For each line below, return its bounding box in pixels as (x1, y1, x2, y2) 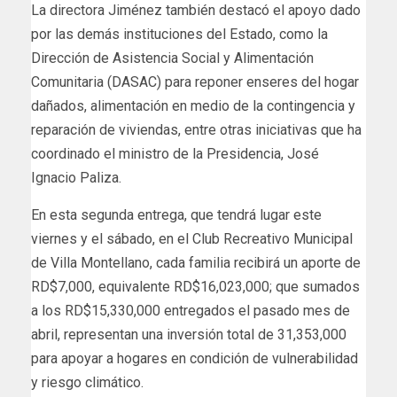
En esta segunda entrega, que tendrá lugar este (31, 206, 322, 223)
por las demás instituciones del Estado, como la (31, 25, 328, 43)
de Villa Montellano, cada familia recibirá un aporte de (31, 253, 361, 271)
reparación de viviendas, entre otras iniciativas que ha (31, 121, 362, 138)
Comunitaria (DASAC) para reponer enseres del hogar (31, 73, 359, 90)
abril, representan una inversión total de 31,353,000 (31, 325, 346, 343)
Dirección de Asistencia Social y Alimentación (31, 49, 314, 66)
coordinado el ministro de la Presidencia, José (31, 144, 319, 162)
